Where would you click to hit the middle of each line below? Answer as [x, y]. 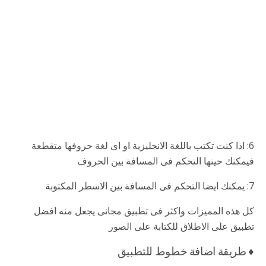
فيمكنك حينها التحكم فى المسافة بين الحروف [166, 161]
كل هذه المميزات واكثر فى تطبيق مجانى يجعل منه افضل [144, 210]
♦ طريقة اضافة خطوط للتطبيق [186, 250]
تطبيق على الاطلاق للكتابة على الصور [181, 226]
